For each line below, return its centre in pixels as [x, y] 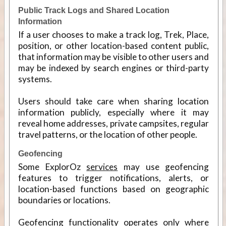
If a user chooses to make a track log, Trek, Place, [114, 34]
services [102, 166]
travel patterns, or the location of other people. [107, 134]
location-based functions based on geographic [114, 189]
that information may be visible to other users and [114, 56]
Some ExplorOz [52, 166]
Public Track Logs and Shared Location [94, 10]
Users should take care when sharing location [114, 101]
